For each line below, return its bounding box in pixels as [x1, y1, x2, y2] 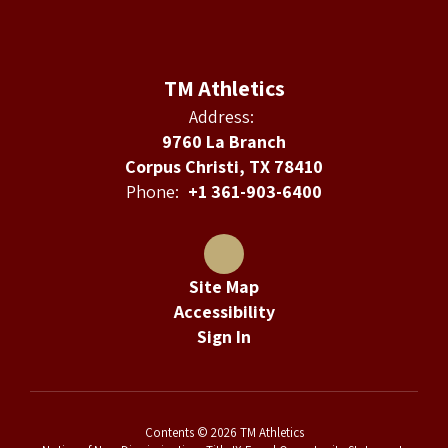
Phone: [126, 180, 179, 203]
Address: [189, 105, 254, 128]
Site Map [189, 275, 259, 298]
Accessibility [173, 300, 275, 323]
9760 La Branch [162, 130, 286, 153]
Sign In [197, 325, 251, 348]
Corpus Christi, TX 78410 [125, 155, 323, 178]
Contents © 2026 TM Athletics [144, 424, 304, 441]
